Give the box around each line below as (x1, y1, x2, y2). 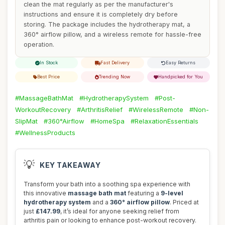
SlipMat (15, 117, 38, 125)
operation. (24, 41, 54, 48)
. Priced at (170, 198, 199, 206)
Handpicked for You (158, 74, 203, 79)
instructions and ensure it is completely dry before (24, 11, 178, 18)
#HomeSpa (90, 117, 125, 125)
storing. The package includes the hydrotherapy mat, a (24, 21, 190, 28)
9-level (161, 189, 183, 197)
